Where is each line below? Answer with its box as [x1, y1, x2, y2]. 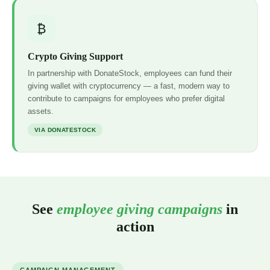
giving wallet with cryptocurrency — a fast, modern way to [28, 81, 230, 91]
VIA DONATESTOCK [34, 127, 96, 134]
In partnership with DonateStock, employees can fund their [28, 69, 232, 78]
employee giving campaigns [57, 201, 222, 218]
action [116, 219, 154, 235]
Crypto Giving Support [28, 51, 123, 62]
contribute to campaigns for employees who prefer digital [28, 94, 225, 104]
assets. [28, 107, 54, 116]
